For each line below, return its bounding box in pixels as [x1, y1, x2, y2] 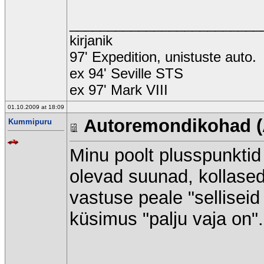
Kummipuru [8, 117, 52, 126]
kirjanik [70, 32, 113, 48]
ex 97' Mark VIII [70, 82, 168, 98]
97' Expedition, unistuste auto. [70, 49, 256, 65]
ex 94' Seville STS [70, 65, 183, 81]
